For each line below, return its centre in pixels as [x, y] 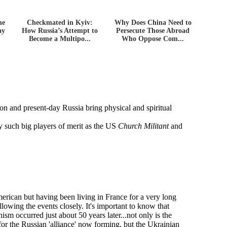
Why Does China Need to [153, 22]
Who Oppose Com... [153, 39]
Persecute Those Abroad [153, 30]
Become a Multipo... [60, 39]
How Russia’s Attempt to [60, 30]
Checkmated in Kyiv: [60, 22]
